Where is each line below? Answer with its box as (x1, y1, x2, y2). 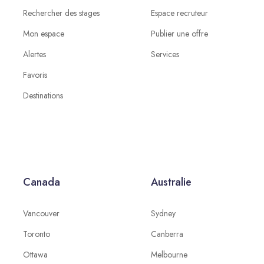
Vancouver (22, 207, 60, 219)
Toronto (22, 228, 50, 240)
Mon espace (22, 28, 64, 39)
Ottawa (22, 249, 48, 260)
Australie (150, 174, 192, 190)
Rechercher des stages (22, 7, 100, 19)
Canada (22, 174, 60, 190)
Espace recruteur (150, 7, 208, 19)
